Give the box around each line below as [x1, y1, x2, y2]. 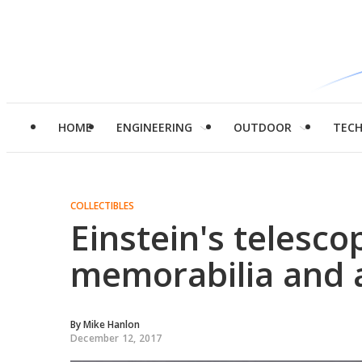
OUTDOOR [234, 120, 292, 135]
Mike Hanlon [83, 318, 140, 331]
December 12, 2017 [70, 331, 162, 345]
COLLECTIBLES [70, 199, 134, 213]
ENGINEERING [116, 120, 192, 135]
